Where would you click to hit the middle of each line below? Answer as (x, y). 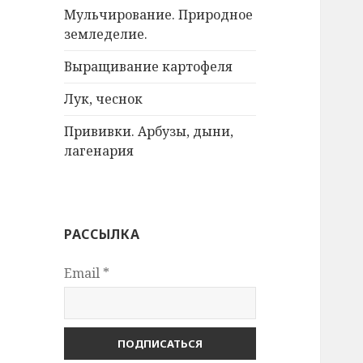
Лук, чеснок (104, 99)
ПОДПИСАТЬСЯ (160, 344)
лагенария (99, 151)
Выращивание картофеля (149, 67)
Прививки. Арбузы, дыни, (149, 132)
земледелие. (106, 34)
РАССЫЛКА (102, 235)
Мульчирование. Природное (159, 15)
